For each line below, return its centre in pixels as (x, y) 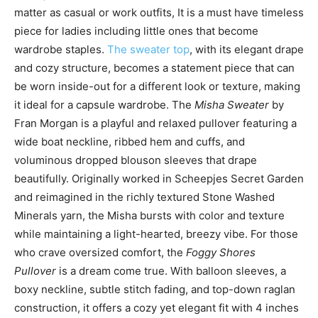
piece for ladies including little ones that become (136, 31)
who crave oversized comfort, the (100, 252)
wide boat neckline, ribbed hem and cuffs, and (130, 142)
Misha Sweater (232, 105)
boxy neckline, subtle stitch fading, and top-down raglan (155, 289)
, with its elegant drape (247, 49)
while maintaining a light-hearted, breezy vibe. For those (156, 234)
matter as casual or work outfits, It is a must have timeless (159, 12)
